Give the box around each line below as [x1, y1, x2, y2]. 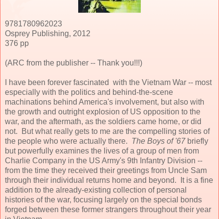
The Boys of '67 [131, 136, 187, 145]
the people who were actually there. [5, 136, 131, 145]
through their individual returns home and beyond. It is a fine [5, 175, 213, 184]
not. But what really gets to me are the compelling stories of [5, 127, 210, 135]
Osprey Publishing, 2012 [5, 29, 90, 38]
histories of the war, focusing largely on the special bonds [5, 195, 202, 204]
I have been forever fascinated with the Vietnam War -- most [5, 78, 212, 87]
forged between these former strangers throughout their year [5, 205, 211, 214]
